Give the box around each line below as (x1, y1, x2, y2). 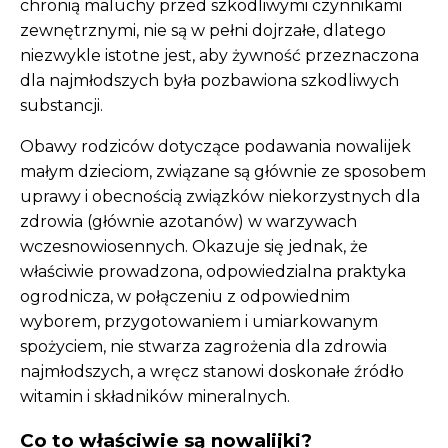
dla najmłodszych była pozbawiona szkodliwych (20, 71, 399, 91)
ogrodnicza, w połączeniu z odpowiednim (20, 287, 350, 307)
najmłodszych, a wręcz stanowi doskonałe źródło (20, 362, 404, 382)
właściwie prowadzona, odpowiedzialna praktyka (20, 262, 406, 282)
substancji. (20, 96, 103, 116)
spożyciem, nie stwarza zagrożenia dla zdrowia (20, 337, 387, 357)
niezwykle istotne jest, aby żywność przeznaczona (20, 46, 419, 66)
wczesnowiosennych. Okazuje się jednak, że (20, 237, 368, 257)
